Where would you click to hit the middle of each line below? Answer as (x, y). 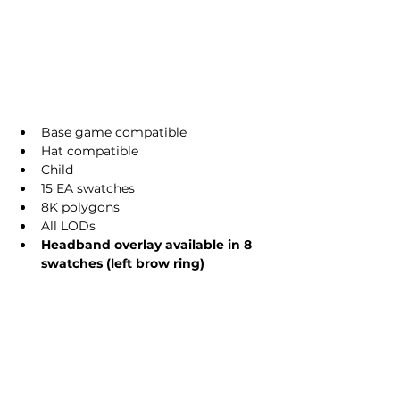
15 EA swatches (88, 188)
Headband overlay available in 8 (148, 245)
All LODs (68, 226)
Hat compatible (90, 151)
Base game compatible (114, 132)
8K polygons (80, 207)
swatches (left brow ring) (123, 263)
